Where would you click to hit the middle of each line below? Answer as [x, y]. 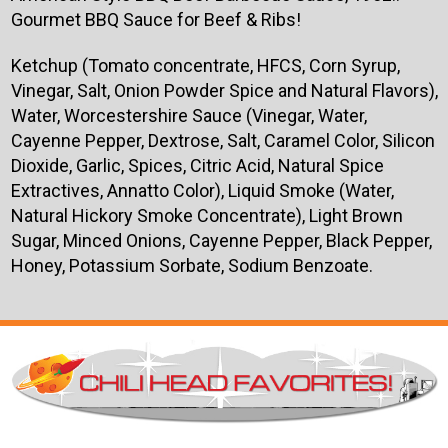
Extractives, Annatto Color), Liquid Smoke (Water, [202, 191]
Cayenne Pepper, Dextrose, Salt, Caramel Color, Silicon [222, 141]
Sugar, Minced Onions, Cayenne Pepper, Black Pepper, [221, 241]
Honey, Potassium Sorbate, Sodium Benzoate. [191, 266]
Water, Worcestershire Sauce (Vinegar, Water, [188, 116]
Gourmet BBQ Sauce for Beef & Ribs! [155, 20]
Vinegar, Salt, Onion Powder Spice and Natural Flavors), [224, 91]
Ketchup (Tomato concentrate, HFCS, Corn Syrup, [205, 66]
